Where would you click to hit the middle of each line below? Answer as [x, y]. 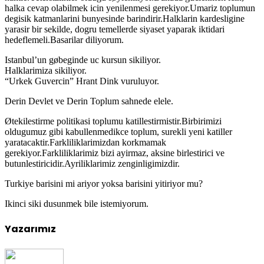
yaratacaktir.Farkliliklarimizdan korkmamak [85, 142]
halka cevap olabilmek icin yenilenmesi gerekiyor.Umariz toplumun [130, 8]
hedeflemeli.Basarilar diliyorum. [64, 39]
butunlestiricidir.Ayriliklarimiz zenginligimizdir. [92, 163]
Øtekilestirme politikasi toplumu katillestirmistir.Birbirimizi [113, 121]
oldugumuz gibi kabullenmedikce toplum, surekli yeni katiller [118, 131]
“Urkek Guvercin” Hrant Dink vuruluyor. [82, 81]
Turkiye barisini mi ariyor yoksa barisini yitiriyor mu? [104, 183]
